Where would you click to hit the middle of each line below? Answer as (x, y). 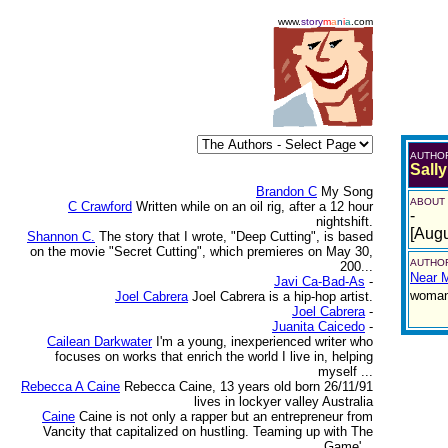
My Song (347, 191)
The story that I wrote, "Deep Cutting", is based (236, 236)
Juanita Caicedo (318, 326)
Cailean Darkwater (99, 341)
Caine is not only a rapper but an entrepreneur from (226, 416)
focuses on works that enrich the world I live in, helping (214, 356)
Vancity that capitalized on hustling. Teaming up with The (208, 431)
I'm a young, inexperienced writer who (264, 341)
